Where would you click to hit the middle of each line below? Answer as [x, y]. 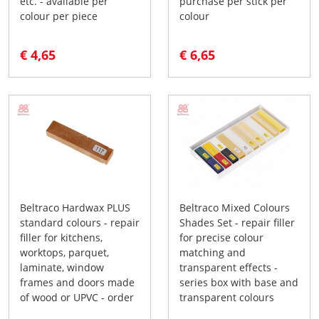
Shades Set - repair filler [237, 222]
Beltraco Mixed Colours [235, 207]
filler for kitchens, [61, 237]
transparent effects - [229, 267]
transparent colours [227, 297]
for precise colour [221, 237]
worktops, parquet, [64, 252]
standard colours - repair [80, 222]
